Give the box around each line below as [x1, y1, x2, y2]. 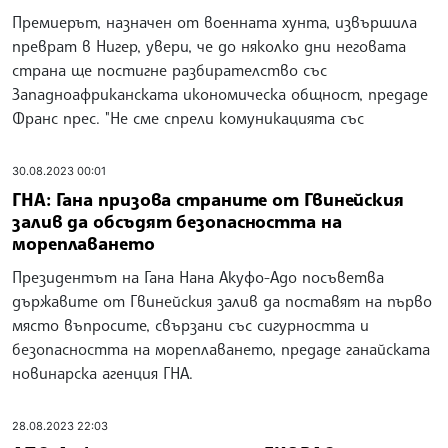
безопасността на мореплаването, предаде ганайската [12, 338, 430, 359]
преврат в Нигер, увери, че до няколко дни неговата [12, 36, 406, 57]
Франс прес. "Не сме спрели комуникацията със [12, 108, 364, 129]
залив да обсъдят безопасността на [12, 209, 342, 232]
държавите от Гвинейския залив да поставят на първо [12, 290, 432, 311]
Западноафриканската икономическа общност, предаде [12, 84, 428, 105]
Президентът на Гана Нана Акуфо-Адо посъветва [12, 266, 384, 287]
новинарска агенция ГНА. [12, 362, 193, 383]
